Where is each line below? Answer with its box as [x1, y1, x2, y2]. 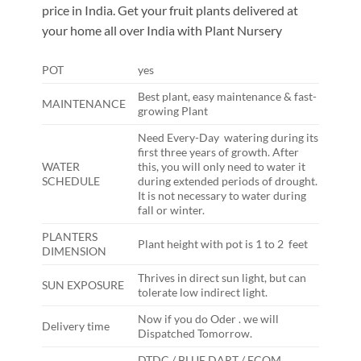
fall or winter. [137, 202, 205, 217]
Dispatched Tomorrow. [137, 326, 252, 340]
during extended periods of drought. [137, 173, 317, 188]
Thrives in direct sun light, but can [137, 270, 306, 284]
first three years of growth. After [137, 144, 299, 159]
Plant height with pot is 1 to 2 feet [137, 236, 308, 251]
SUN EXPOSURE [41, 277, 124, 292]
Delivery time [41, 318, 110, 333]
